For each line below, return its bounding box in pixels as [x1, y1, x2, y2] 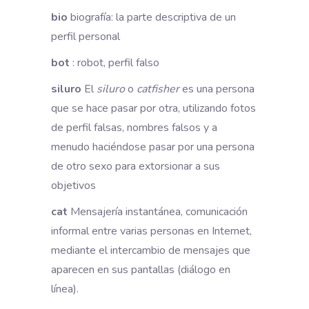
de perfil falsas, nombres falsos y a [51, 119, 217, 135]
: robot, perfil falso [70, 54, 162, 70]
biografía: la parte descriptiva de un [68, 9, 236, 25]
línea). [51, 281, 79, 297]
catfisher [137, 81, 179, 97]
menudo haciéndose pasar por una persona [51, 139, 255, 154]
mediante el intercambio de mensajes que [51, 242, 250, 258]
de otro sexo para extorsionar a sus [51, 158, 220, 174]
